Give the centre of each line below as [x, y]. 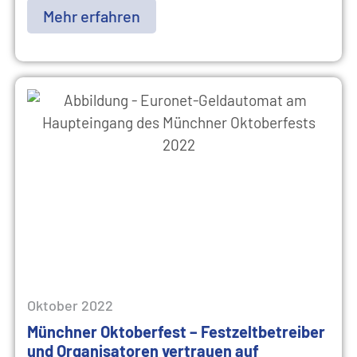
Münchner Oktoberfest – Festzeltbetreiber [176, 331]
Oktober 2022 [70, 305]
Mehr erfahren [92, 16]
